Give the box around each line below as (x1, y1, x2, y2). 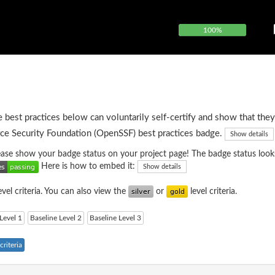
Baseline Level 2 (30, 214, 82, 222)
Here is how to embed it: (39, 162, 137, 171)
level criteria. (188, 187, 237, 196)
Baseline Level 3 (90, 214, 141, 222)
